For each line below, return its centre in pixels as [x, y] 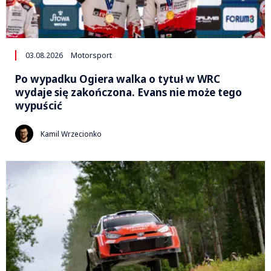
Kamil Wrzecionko [71, 134]
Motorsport [91, 56]
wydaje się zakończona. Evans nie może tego [129, 93]
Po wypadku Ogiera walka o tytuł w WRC [118, 79]
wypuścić [39, 106]
